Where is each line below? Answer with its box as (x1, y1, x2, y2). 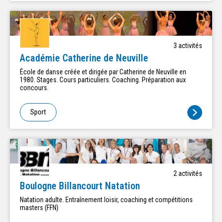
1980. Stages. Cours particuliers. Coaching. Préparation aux (20, 76, 37, 84)
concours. (20, 84, 49, 92)
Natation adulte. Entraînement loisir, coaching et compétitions (20, 196, 193, 204)
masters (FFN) (20, 204, 58, 212)
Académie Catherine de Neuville (20, 53, 148, 64)
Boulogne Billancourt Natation (20, 180, 140, 192)
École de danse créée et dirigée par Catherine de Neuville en (20, 68, 186, 76)
